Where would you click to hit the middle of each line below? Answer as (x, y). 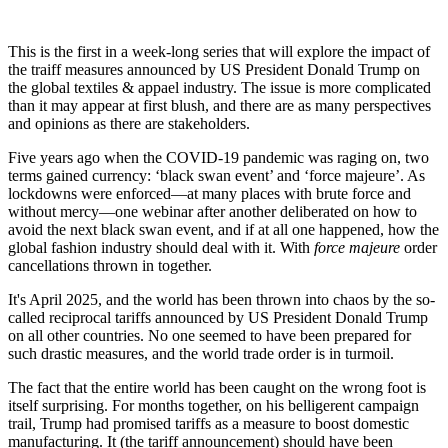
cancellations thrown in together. (110, 266)
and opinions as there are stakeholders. (129, 124)
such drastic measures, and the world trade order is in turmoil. (201, 354)
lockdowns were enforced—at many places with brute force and (209, 194)
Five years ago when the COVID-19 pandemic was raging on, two (218, 158)
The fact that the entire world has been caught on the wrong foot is (217, 388)
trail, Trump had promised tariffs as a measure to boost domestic (208, 424)
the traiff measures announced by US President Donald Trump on (214, 70)
